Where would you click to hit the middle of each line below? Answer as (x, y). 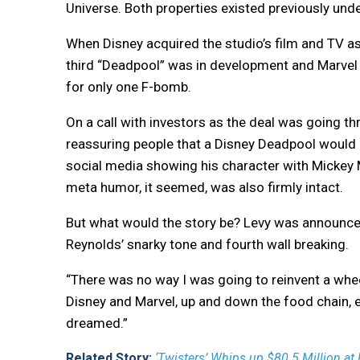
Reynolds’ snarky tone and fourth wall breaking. (207, 244)
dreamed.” (97, 323)
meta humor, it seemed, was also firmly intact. (205, 187)
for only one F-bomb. (129, 86)
